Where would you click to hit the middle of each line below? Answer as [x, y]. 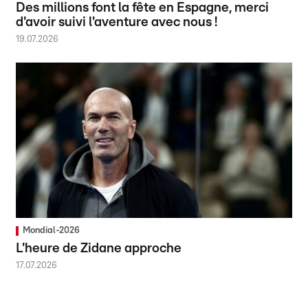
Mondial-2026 [52, 230]
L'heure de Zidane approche [99, 248]
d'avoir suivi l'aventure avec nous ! [117, 22]
